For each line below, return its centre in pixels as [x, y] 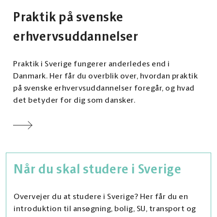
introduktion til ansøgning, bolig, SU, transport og [105, 209]
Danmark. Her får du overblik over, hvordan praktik [105, 77]
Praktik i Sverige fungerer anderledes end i [92, 64]
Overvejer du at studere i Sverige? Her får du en [101, 197]
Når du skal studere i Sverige [98, 170]
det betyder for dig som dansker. [74, 101]
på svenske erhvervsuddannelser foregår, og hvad [104, 89]
